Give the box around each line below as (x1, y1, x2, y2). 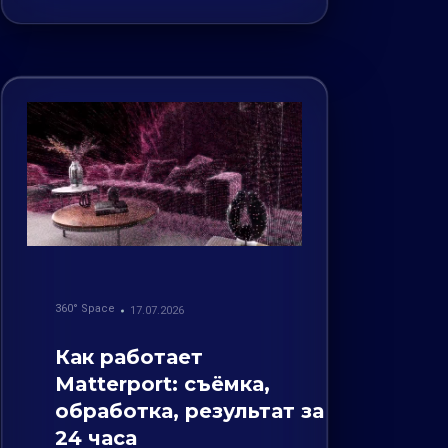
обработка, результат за (55, 399, 325, 424)
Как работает (55, 345, 204, 370)
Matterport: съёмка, (55, 372, 271, 397)
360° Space (55, 302, 116, 316)
